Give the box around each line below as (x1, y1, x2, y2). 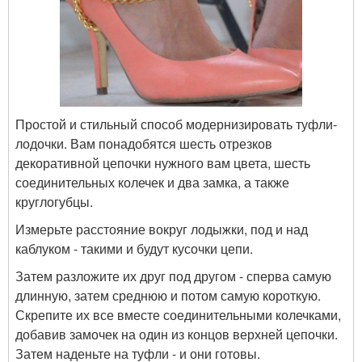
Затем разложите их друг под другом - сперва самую (15, 267, 331, 286)
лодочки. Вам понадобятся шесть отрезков (15, 134, 272, 154)
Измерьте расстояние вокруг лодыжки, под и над (15, 220, 308, 239)
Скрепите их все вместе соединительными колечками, (15, 305, 341, 325)
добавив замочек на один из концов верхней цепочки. (15, 325, 338, 344)
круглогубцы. (15, 192, 93, 212)
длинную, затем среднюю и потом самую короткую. (15, 286, 321, 305)
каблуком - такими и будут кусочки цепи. (15, 239, 253, 259)
